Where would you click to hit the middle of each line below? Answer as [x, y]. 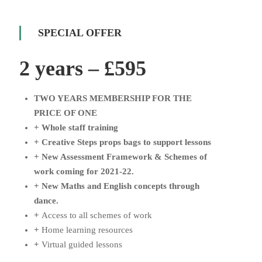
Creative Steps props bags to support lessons [126, 142]
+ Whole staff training [76, 127]
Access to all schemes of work [96, 215]
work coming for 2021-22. [84, 171]
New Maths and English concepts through [120, 186]
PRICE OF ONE [65, 113]
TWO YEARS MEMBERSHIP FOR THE [113, 98]
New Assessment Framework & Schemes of [124, 157]
